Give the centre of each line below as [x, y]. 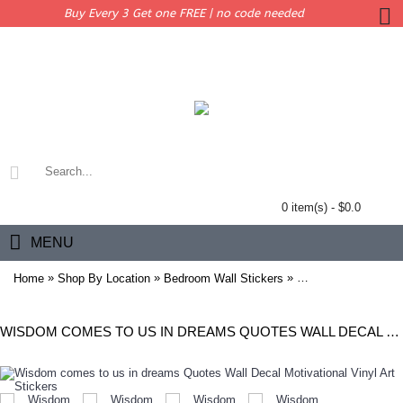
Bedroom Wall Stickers [224, 278]
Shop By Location [104, 278]
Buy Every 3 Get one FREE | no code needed [184, 13]
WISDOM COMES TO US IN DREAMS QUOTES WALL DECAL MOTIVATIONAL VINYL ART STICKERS [393, 331]
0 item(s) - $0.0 [321, 207]
